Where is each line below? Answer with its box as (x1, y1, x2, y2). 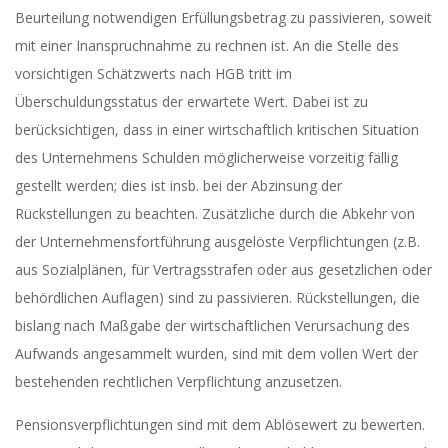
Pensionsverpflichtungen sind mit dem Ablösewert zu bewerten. (15, 415, 425, 434)
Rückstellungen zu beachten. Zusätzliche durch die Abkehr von (15, 204, 415, 223)
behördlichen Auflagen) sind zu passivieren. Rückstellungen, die (15, 288, 420, 307)
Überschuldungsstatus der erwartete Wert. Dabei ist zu (15, 92, 368, 111)
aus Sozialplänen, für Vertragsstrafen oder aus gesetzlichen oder (15, 260, 432, 279)
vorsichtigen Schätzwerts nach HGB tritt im (15, 64, 292, 83)
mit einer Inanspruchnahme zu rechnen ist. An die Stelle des (15, 36, 399, 55)
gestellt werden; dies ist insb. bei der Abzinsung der (15, 176, 342, 195)
